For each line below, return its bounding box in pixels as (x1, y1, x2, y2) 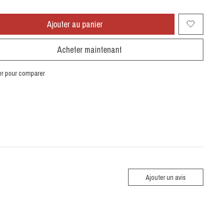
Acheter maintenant (57, 44, 122, 55)
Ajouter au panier (47, 18, 103, 30)
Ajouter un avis (145, 172, 186, 182)
